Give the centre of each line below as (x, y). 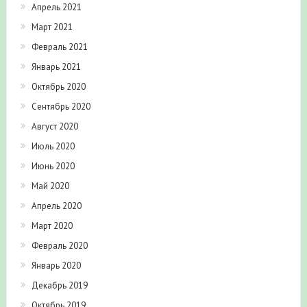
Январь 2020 (56, 265)
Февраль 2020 (59, 245)
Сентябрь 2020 (61, 106)
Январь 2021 (56, 66)
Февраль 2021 (59, 47)
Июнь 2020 (53, 166)
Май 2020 (50, 186)
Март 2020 (52, 225)
